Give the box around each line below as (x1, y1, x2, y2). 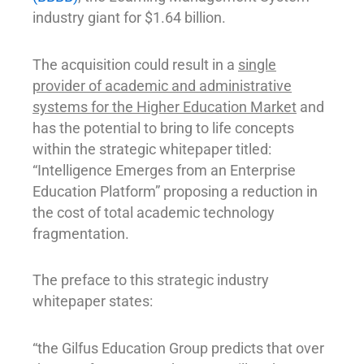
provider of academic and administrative (32, 76, 292, 94)
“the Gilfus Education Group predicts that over (32, 339, 324, 357)
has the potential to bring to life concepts (32, 119, 294, 136)
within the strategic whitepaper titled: (32, 140, 271, 158)
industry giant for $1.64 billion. (32, 9, 226, 27)
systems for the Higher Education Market (32, 97, 297, 115)
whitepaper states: (32, 292, 153, 310)
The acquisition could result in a (32, 55, 238, 73)
